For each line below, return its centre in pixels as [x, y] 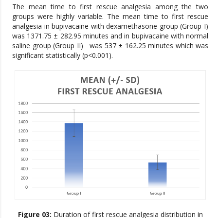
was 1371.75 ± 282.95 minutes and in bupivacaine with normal [110, 36]
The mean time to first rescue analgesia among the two [110, 6]
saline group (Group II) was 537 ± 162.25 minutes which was [110, 45]
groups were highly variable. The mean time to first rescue [110, 16]
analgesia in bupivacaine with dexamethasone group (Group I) [110, 26]
